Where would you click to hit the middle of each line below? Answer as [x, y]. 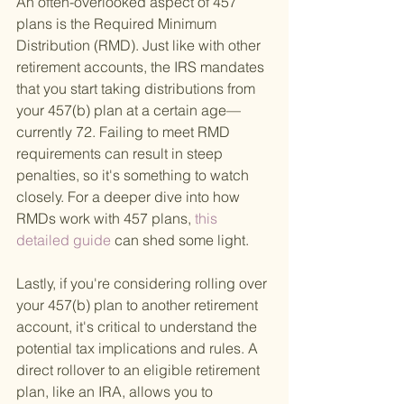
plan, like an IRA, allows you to [116, 392]
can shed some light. [182, 240]
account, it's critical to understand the [138, 327]
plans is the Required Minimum [118, 24]
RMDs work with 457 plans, [104, 219]
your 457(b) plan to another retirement [139, 305]
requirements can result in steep [121, 154]
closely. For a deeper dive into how [130, 197]
